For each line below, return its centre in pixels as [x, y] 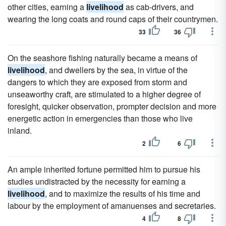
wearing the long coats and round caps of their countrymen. [113, 19]
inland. [20, 130]
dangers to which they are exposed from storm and [97, 82]
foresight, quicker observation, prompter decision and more [112, 106]
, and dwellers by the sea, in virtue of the [116, 70]
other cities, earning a [47, 7]
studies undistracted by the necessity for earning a [97, 181]
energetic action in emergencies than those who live [100, 118]
